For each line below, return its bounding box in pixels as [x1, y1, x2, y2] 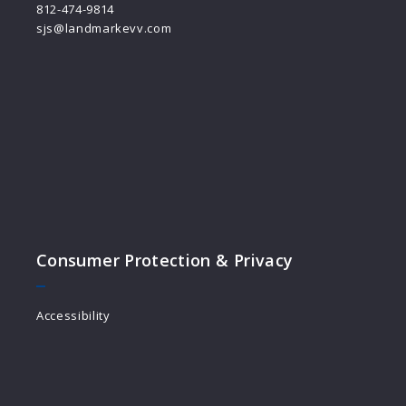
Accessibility [36, 307, 111, 324]
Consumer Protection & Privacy [36, 249, 294, 271]
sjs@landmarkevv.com [36, 20, 172, 36]
